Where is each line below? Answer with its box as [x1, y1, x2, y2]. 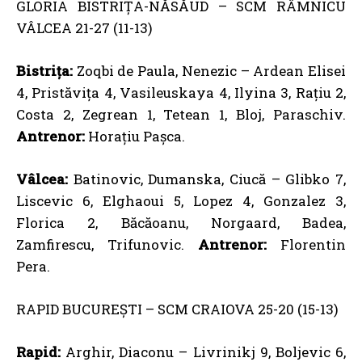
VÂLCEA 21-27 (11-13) [16, 19, 153, 37]
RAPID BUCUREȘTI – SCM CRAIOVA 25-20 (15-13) [16, 300, 339, 318]
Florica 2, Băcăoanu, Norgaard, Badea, [16, 213, 346, 232]
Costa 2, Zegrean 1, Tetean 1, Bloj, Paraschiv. [16, 105, 346, 124]
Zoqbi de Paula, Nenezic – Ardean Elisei [73, 61, 346, 80]
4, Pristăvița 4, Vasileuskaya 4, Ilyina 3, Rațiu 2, [16, 83, 346, 102]
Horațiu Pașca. [85, 127, 185, 145]
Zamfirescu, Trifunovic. [16, 235, 198, 254]
